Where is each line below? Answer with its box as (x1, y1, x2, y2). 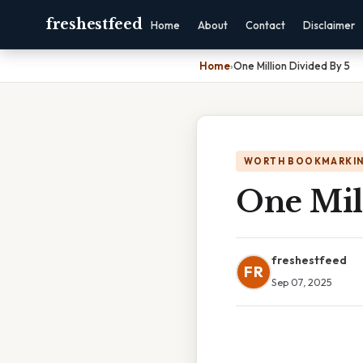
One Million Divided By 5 (233, 59, 350, 72)
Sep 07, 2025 (271, 275, 332, 288)
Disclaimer (303, 19, 356, 32)
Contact (246, 19, 286, 32)
